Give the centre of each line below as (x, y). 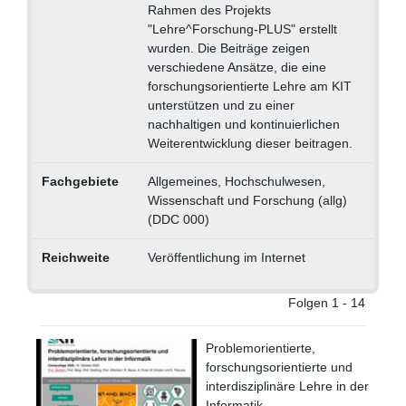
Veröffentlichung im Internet (226, 257)
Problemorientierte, (261, 348)
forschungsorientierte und (279, 367)
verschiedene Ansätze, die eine (237, 67)
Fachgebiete (80, 181)
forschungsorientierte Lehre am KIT (249, 86)
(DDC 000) (178, 219)
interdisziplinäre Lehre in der (287, 386)
